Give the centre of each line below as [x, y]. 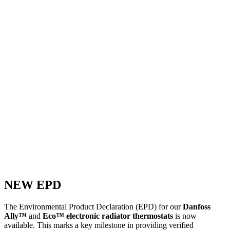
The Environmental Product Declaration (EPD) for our [93, 207]
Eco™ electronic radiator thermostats [108, 216]
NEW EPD [33, 185]
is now [185, 216]
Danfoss [197, 207]
